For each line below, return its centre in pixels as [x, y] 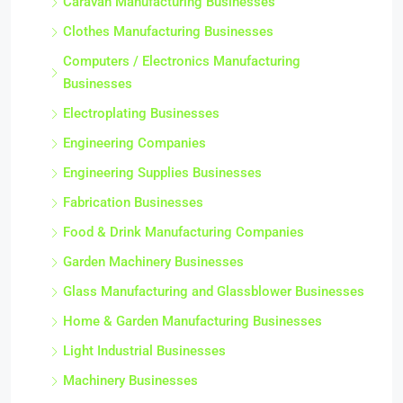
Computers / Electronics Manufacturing [182, 61]
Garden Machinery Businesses [153, 262]
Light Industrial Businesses [144, 351]
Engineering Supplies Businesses [162, 173]
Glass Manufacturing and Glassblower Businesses [214, 291]
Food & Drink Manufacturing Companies [184, 232]
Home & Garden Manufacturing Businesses [193, 321]
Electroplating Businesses [141, 113]
